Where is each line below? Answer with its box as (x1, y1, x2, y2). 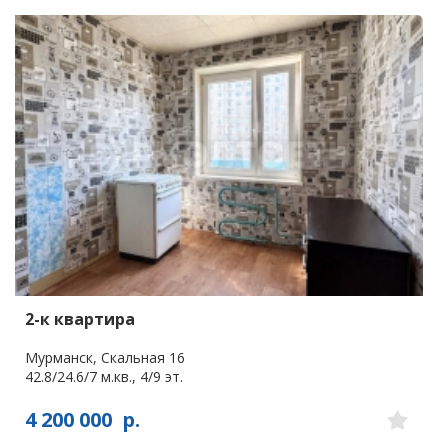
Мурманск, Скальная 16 (25, 347, 185, 367)
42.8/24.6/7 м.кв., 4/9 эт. (25, 366, 183, 386)
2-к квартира (25, 307, 135, 330)
